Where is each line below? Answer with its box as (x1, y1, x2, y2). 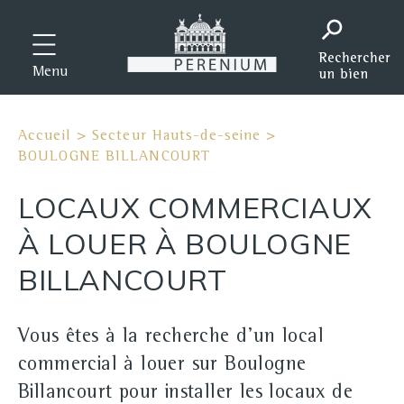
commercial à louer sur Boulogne (18, 356, 307, 376)
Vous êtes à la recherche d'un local (18, 328, 324, 348)
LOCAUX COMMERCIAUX (18, 189, 372, 225)
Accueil (18, 129, 71, 144)
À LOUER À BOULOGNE (18, 225, 352, 262)
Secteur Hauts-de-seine (92, 129, 262, 144)
